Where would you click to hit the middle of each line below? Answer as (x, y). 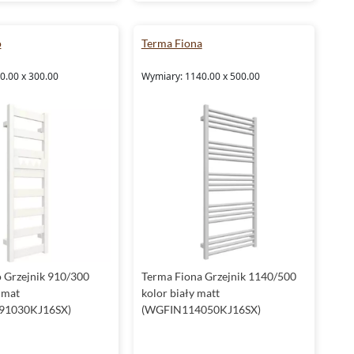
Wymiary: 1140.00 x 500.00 (200, 77)
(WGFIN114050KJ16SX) (201, 309)
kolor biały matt (180, 292)
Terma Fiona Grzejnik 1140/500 (218, 276)
